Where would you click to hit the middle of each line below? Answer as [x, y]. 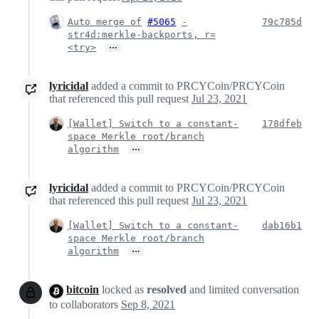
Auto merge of [105, 22]
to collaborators [85, 304]
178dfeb [282, 124]
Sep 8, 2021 [148, 304]
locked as [123, 290]
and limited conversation [244, 290]
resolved [168, 290]
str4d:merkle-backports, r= [142, 35]
